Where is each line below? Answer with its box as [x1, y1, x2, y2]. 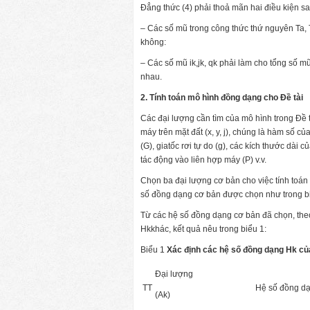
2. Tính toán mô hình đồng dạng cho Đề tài [140, 92, 303, 102]
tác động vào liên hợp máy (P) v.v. [140, 154, 266, 165]
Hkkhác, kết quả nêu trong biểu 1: [140, 224, 266, 234]
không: [140, 37, 166, 47]
